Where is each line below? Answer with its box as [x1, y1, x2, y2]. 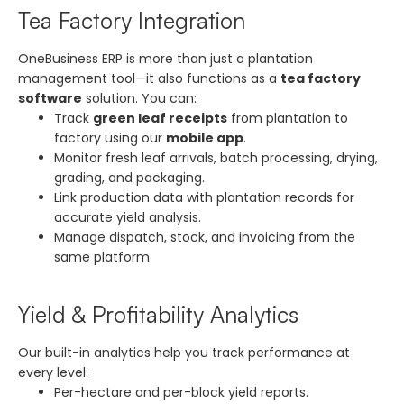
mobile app [166, 128, 243, 147]
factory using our [54, 128, 166, 147]
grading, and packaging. [54, 168, 205, 187]
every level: [18, 363, 88, 381]
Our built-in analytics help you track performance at [18, 343, 350, 362]
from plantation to [227, 108, 348, 127]
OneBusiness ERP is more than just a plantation [18, 49, 313, 68]
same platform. [54, 247, 152, 266]
